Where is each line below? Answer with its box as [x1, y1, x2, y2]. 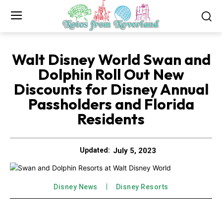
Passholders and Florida [28, 94, 194, 113]
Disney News [54, 182, 98, 191]
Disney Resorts [115, 182, 168, 191]
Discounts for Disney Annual [13, 79, 209, 99]
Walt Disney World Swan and [11, 50, 211, 69]
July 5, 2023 [113, 146, 156, 155]
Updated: [80, 146, 110, 155]
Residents [77, 109, 145, 128]
